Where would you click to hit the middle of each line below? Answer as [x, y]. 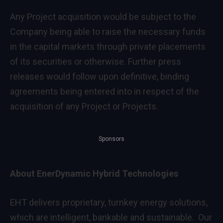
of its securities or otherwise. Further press [96, 62]
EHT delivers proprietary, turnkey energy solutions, [109, 202]
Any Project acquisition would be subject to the [103, 17]
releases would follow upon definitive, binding [100, 77]
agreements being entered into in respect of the [105, 92]
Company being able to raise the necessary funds [108, 32]
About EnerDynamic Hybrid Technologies [94, 173]
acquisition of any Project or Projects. [84, 107]
